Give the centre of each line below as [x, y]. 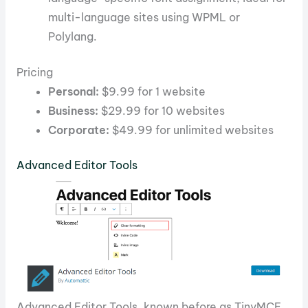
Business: [74, 110]
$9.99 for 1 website [153, 91]
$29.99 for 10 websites [162, 110]
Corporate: [79, 130]
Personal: [74, 91]
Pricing [34, 72]
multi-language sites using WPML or [144, 18]
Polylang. [73, 37]
